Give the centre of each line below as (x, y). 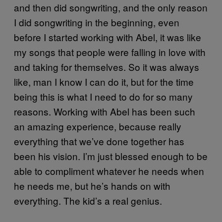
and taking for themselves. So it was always (107, 67)
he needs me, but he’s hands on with (92, 186)
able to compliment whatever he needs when (109, 171)
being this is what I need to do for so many (103, 96)
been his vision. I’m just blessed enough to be (111, 156)
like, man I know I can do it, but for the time (104, 82)
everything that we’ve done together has (99, 141)
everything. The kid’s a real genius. (88, 200)
